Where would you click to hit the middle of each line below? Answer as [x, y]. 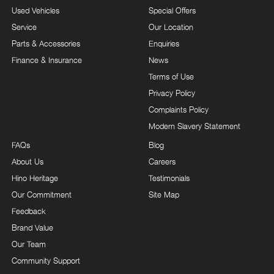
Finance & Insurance [47, 60]
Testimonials [169, 178]
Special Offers [172, 10]
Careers [162, 161]
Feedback [29, 211]
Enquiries [164, 43]
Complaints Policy [179, 109]
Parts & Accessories [46, 43]
